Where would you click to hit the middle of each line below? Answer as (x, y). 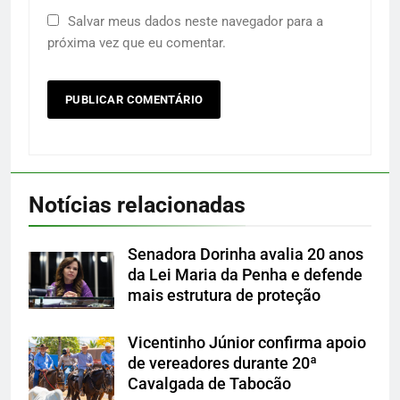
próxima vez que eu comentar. (137, 43)
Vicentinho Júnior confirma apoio (247, 343)
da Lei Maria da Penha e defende (245, 275)
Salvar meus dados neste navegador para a (196, 22)
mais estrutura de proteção (224, 296)
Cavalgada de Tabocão (209, 384)
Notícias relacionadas (137, 205)
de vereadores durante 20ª (222, 364)
